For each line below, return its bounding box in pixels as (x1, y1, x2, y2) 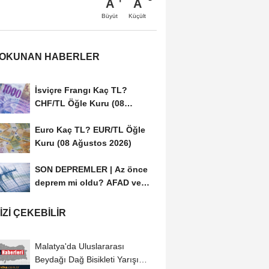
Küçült (128, 12, 146, 19)
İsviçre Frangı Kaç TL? (34, 85, 127, 95)
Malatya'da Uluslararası (34, 241, 124, 252)
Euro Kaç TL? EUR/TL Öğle (34, 124, 145, 134)
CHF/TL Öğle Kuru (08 (34, 98, 124, 108)
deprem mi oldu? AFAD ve (34, 177, 141, 187)
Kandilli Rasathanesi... (34, 190, 127, 201)
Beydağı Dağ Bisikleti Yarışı (34, 255, 139, 265)
